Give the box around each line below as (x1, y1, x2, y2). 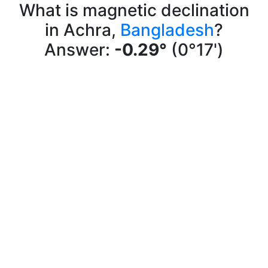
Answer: (44, 39, 114, 60)
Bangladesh (120, 20, 214, 40)
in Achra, (45, 20, 120, 40)
